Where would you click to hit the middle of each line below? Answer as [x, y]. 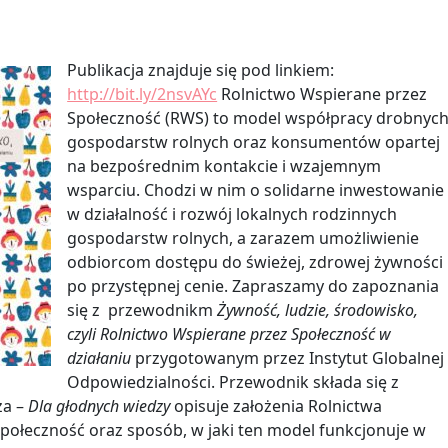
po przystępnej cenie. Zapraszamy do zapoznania [253, 285]
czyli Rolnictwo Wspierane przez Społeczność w [229, 333]
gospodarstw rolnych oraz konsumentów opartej [254, 141]
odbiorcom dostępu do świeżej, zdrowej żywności [255, 261]
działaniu [99, 357]
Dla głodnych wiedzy [99, 405]
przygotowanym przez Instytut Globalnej [288, 357]
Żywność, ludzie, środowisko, [318, 309]
